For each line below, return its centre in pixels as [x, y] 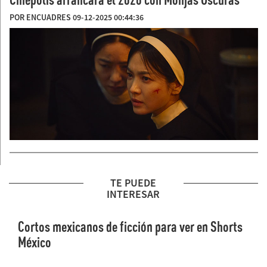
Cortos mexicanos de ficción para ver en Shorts [130, 226]
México [35, 242]
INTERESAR [133, 194]
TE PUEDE [133, 182]
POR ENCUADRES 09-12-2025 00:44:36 [77, 18]
